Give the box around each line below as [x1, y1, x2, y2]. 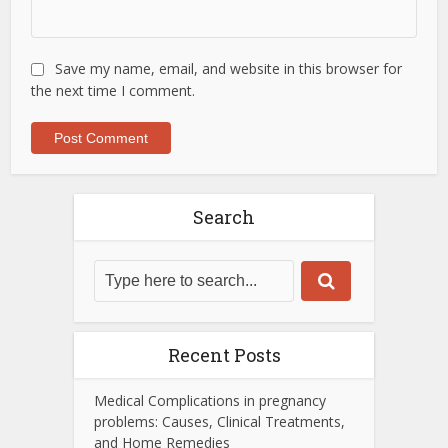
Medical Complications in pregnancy [94, 391, 326, 411]
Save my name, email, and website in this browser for [55, 59, 403, 79]
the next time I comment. [31, 81, 196, 101]
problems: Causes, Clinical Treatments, [94, 412, 345, 432]
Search [193, 205, 255, 230]
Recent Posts [167, 343, 281, 368]
